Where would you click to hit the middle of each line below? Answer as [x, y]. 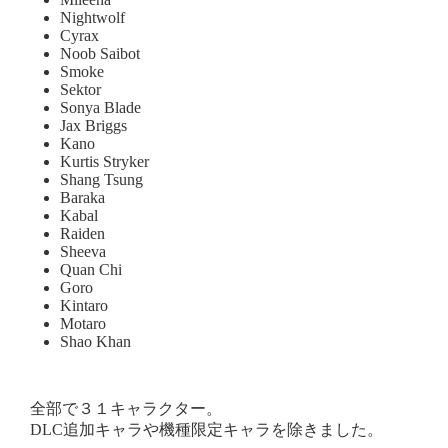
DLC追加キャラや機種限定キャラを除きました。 [206, 430]
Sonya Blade [100, 108]
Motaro [83, 324]
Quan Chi [91, 270]
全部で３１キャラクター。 [126, 409]
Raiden [82, 234]
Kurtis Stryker [104, 162]
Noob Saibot [100, 54]
